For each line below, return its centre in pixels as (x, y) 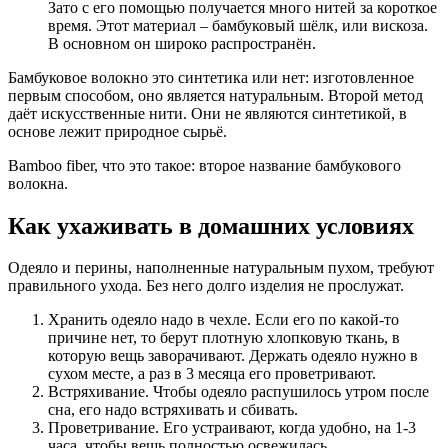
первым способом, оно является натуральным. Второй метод (215, 95)
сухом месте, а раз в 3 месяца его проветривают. (212, 374)
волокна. (38, 183)
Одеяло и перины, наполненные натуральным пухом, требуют (221, 268)
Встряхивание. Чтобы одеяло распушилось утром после (238, 392)
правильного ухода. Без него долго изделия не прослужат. (206, 286)
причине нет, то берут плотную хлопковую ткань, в (224, 338)
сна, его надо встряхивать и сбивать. (173, 410)
